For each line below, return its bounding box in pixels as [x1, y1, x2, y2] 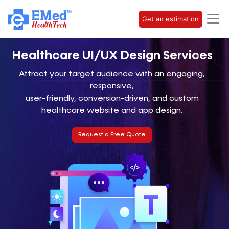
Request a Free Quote [78, 131, 146, 138]
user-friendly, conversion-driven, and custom [25, 94, 199, 103]
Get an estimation [142, 15, 199, 24]
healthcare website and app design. [41, 106, 183, 115]
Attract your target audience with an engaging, [19, 70, 205, 78]
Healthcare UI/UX [11, 49, 120, 62]
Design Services [120, 49, 213, 62]
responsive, [90, 82, 134, 90]
